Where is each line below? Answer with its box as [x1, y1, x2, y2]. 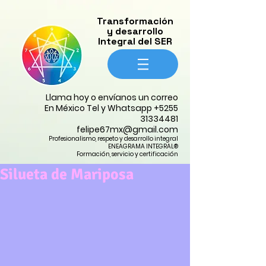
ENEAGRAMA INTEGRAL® [108, 142, 178, 151]
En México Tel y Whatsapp [45, 102, 154, 114]
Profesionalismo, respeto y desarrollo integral [49, 134, 178, 143]
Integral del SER [98, 35, 172, 47]
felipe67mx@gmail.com [77, 123, 178, 135]
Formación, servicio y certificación [77, 150, 178, 159]
